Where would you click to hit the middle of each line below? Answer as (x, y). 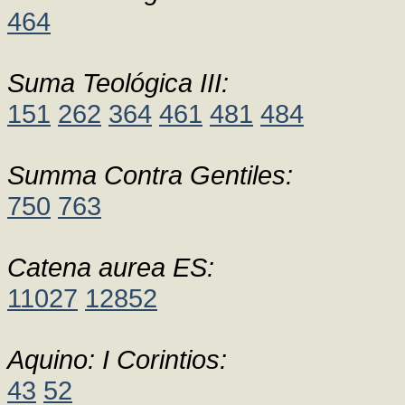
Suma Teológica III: (118, 83)
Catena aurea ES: (111, 267)
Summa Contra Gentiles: (150, 175)
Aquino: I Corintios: (117, 359)
